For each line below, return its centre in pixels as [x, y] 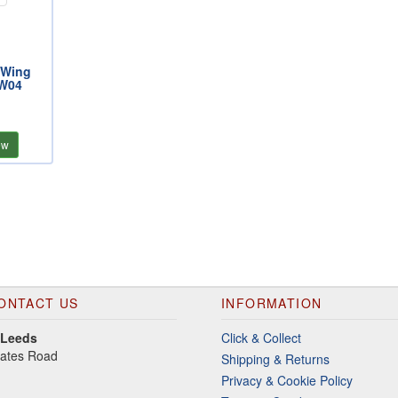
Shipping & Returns [275, 359]
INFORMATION [272, 303]
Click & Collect [261, 338]
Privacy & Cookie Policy [287, 380]
